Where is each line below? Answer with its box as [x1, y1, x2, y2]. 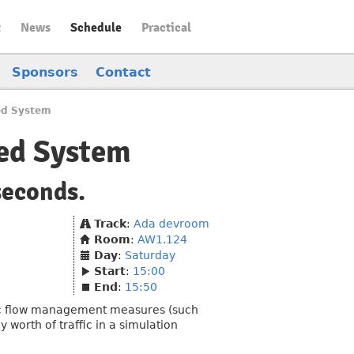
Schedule [70, 20, 122, 36]
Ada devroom [134, 217, 209, 230]
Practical [141, 20, 191, 36]
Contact [96, 65, 151, 80]
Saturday [125, 249, 175, 262]
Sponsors [12, 65, 78, 80]
